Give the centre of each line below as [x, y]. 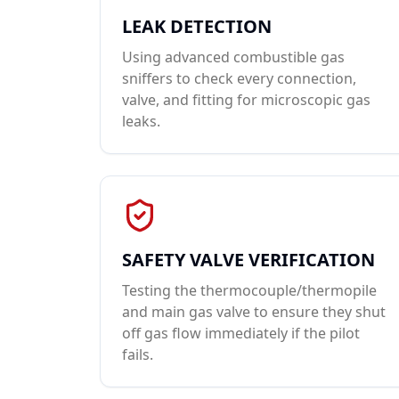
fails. [138, 354]
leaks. [141, 121]
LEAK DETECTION [197, 26]
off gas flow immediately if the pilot [241, 333]
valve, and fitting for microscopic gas [246, 100]
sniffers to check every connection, [239, 78]
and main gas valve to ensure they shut [254, 312]
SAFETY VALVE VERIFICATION [248, 260]
